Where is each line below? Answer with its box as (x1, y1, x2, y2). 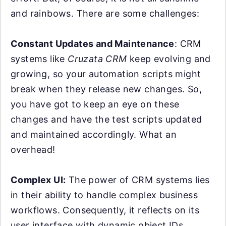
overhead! (11, 144, 55, 155)
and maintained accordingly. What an (11, 129, 177, 140)
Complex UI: (11, 175, 66, 185)
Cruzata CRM (68, 53, 127, 64)
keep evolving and (127, 53, 211, 64)
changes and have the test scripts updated (11, 114, 202, 125)
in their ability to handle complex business (11, 190, 198, 200)
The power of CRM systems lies (66, 175, 210, 185)
